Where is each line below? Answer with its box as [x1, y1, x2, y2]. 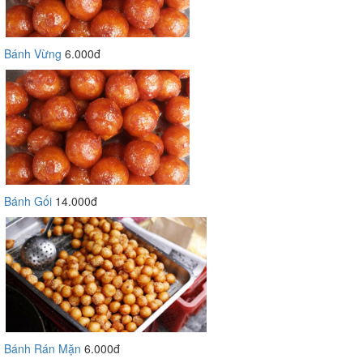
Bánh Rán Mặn [4, 340, 81, 357]
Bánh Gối [4, 193, 52, 209]
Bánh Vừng [4, 45, 62, 62]
